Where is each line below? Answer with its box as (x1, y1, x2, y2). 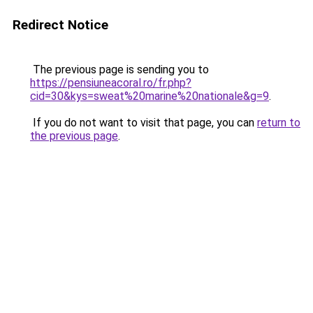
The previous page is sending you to (30, 63, 209, 76)
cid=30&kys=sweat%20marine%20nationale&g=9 (30, 89, 269, 103)
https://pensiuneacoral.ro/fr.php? (30, 76, 191, 89)
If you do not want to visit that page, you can (30, 116, 257, 129)
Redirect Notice (13, 17, 108, 33)
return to (257, 116, 300, 129)
